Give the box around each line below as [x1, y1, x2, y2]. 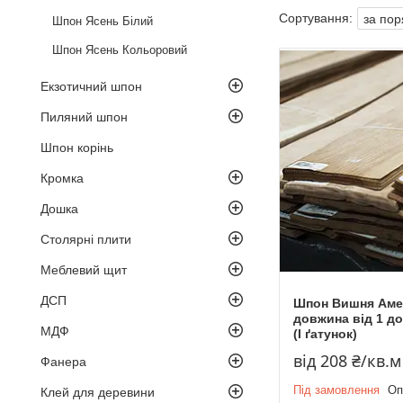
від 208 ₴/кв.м [293, 350, 401, 372]
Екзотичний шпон [40, 78, 142, 94]
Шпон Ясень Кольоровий [52, 42, 187, 57]
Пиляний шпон [40, 109, 128, 124]
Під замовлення [293, 383, 380, 398]
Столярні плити [40, 231, 131, 246]
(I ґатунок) [293, 327, 357, 342]
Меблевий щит [40, 262, 127, 277]
